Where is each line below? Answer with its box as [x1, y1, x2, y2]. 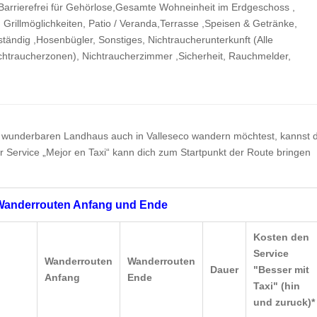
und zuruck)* [253, 296, 315, 308]
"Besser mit [253, 264, 309, 275]
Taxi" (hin [253, 280, 300, 292]
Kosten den [253, 231, 309, 243]
